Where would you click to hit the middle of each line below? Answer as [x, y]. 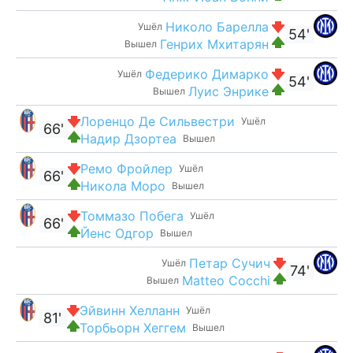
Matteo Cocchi [226, 280]
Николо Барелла [217, 26]
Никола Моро [123, 186]
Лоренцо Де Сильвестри [158, 121]
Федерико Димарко [207, 74]
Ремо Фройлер [126, 168]
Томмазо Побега [132, 216]
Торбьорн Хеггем [133, 327]
